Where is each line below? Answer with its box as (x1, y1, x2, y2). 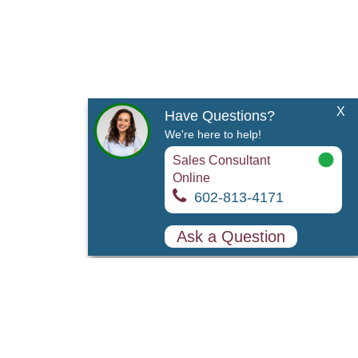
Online (173, 171, 210, 185)
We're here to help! (165, 128, 261, 141)
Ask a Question (177, 228, 285, 245)
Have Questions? (165, 108, 275, 124)
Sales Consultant (173, 153, 270, 167)
